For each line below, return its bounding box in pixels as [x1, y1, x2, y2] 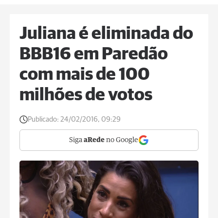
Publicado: [28, 116, 59, 123]
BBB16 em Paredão [19, 46, 168, 63]
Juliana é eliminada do [19, 25, 193, 43]
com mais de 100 [19, 66, 150, 84]
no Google [105, 137, 138, 144]
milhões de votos [19, 87, 152, 104]
